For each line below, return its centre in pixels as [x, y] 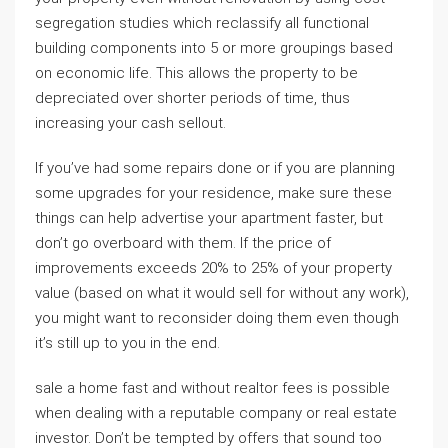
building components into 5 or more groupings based [214, 48]
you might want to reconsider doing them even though [217, 318]
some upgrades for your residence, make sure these [213, 193]
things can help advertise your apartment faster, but [209, 218]
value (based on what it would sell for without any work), [222, 293]
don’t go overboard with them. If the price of [183, 243]
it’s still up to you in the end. [127, 343]
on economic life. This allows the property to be [196, 73]
